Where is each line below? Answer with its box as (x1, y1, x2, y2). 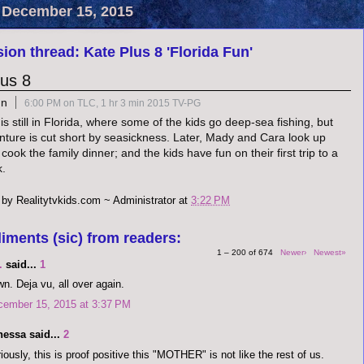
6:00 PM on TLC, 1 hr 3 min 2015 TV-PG (24, 97, 201, 109)
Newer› (280, 247, 306, 257)
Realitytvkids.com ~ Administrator (16, 193, 175, 206)
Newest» (314, 247, 346, 257)
